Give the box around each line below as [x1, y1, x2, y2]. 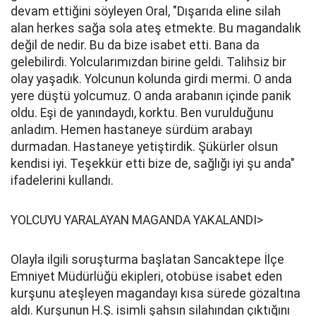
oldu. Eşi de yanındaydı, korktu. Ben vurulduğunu [11, 106, 274, 120]
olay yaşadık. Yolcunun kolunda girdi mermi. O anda [11, 72, 292, 86]
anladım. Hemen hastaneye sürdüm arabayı [11, 123, 253, 137]
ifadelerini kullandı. [11, 174, 114, 188]
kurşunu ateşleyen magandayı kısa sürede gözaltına [11, 286, 300, 300]
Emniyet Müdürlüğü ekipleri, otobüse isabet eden [11, 269, 282, 284]
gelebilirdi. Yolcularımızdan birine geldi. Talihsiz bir [11, 55, 286, 69]
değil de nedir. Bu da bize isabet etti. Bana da [11, 38, 260, 52]
